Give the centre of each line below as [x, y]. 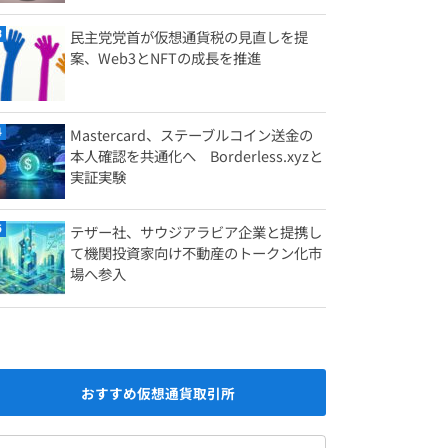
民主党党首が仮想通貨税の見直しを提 [189, 37]
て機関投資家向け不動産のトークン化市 [196, 253]
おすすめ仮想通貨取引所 [158, 392]
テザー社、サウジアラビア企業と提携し [196, 232]
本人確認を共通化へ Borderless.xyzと [196, 155]
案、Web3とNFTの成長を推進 [165, 58]
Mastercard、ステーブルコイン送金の [191, 134]
